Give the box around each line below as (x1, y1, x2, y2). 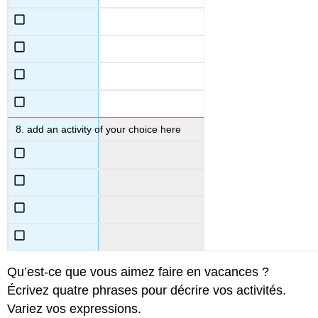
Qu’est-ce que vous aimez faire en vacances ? (7, 264, 270, 279)
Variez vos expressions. (7, 301, 142, 316)
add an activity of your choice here (27, 124, 182, 136)
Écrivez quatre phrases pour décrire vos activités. (7, 283, 287, 297)
